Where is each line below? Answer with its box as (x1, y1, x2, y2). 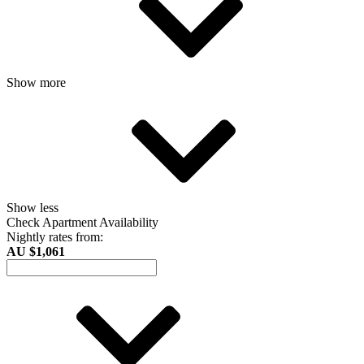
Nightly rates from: (6, 229, 103, 244)
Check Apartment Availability (6, 214, 158, 229)
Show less (6, 200, 62, 214)
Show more (6, 75, 69, 89)
